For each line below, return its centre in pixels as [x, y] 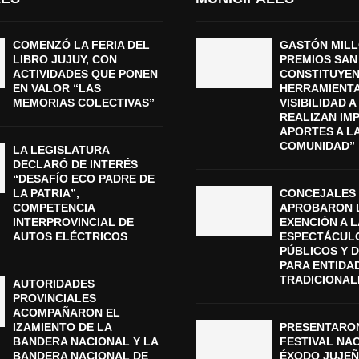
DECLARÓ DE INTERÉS [75, 164]
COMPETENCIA [53, 207]
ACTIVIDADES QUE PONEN [85, 73]
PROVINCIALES [54, 298]
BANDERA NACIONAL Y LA [85, 341]
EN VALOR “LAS [56, 88]
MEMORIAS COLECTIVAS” [83, 102]
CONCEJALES [318, 193]
